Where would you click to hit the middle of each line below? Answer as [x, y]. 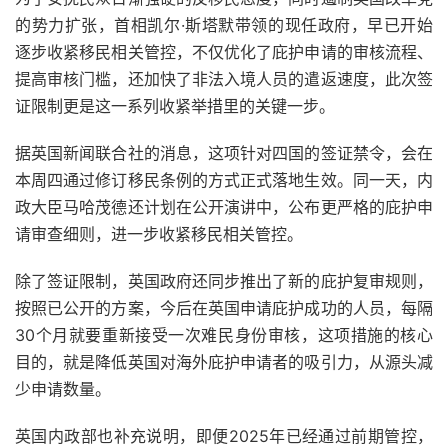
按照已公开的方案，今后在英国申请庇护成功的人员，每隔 [224, 308]
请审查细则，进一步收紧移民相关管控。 [159, 234]
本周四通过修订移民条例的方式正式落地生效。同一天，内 [224, 180]
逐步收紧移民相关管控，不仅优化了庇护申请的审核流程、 [224, 52]
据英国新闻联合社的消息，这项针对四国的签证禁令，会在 [224, 153]
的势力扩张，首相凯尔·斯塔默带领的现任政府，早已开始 [224, 25]
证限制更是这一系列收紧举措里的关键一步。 [175, 106]
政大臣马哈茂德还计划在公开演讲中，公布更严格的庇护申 [224, 207]
